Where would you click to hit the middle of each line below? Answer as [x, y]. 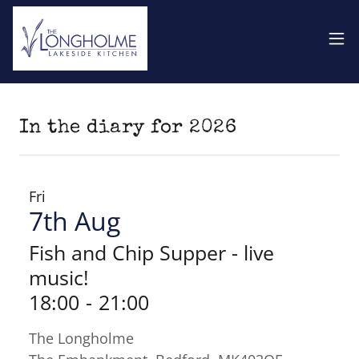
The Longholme [81, 338]
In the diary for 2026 [128, 128]
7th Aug [75, 221]
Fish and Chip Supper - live [151, 252]
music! [59, 277]
